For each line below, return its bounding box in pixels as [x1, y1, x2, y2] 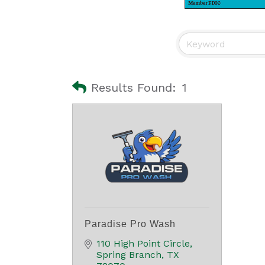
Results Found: [91, 80, 176, 95]
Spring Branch [96, 249, 161, 260]
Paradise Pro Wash [85, 219, 176, 229]
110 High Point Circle [96, 238, 190, 249]
